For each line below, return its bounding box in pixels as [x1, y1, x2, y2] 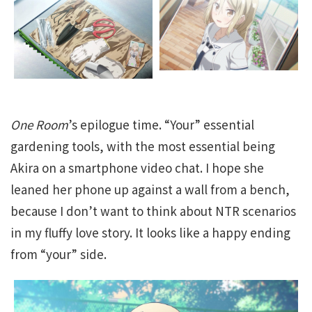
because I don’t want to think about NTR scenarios [10, 202, 296, 220]
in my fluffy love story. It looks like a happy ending [10, 224, 290, 242]
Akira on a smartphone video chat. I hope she [10, 159, 264, 177]
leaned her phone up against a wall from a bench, [10, 180, 290, 198]
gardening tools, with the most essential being [10, 137, 275, 155]
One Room [10, 116, 68, 134]
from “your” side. [10, 245, 107, 263]
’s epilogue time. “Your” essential [68, 116, 254, 134]
